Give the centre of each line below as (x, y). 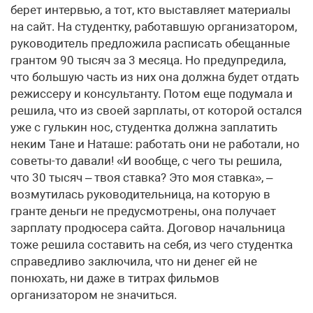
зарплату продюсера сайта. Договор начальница (148, 228)
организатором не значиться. (94, 295)
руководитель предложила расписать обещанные (150, 44)
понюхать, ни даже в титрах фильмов (115, 278)
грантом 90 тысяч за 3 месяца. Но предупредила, (148, 60)
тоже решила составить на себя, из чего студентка (152, 245)
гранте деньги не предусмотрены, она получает (143, 211)
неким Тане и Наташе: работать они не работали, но (155, 144)
